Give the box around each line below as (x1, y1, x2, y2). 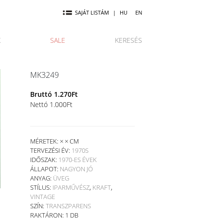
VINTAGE (30, 192, 55, 201)
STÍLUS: (30, 182, 53, 192)
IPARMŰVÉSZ (52, 182, 90, 192)
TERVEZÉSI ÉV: (30, 145, 72, 155)
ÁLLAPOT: (30, 164, 60, 173)
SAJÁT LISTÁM (75, 9, 109, 17)
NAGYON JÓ (59, 164, 93, 173)
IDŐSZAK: (30, 155, 58, 164)
